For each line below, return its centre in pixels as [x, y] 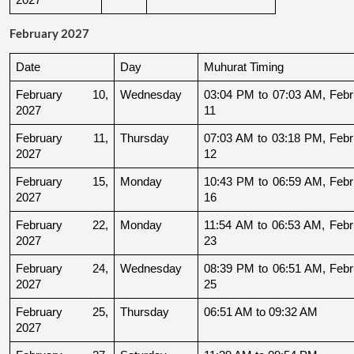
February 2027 [49, 33]
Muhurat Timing [244, 67]
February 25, [62, 312]
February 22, [62, 225]
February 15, [62, 181]
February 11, [62, 138]
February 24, [62, 268]
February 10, [62, 94]
